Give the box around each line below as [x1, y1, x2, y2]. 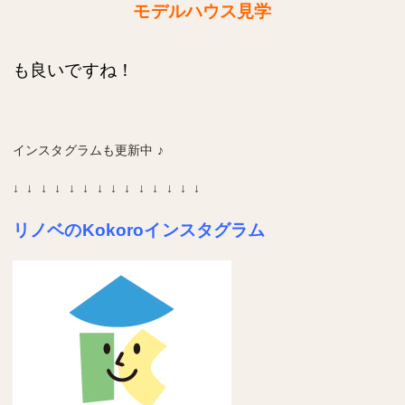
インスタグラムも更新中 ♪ [13, 142, 164, 157]
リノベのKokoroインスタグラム [13, 220, 266, 240]
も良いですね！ [13, 60, 134, 80]
